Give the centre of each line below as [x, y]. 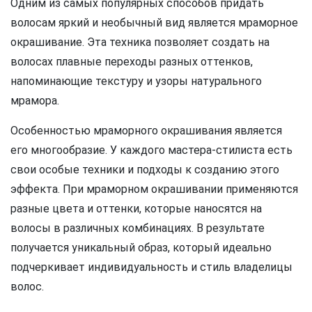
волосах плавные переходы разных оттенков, [132, 61]
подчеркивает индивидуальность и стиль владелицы [151, 267]
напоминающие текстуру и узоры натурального [136, 81]
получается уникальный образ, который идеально [141, 247]
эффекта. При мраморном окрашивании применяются [154, 189]
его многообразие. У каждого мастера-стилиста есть [151, 150]
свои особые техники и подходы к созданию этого [145, 169]
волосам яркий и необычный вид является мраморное [154, 22]
